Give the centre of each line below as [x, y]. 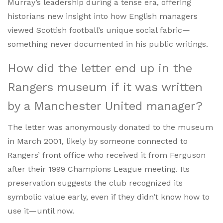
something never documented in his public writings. [108, 44]
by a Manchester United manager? [105, 106]
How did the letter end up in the [100, 68]
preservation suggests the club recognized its [95, 183]
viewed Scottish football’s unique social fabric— [99, 30]
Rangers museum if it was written [105, 87]
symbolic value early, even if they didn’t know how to [109, 197]
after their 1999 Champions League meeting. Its [99, 169]
